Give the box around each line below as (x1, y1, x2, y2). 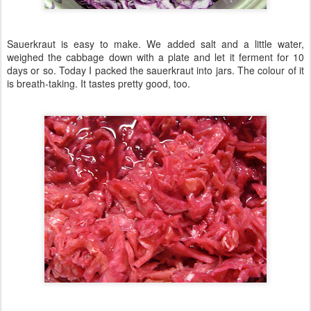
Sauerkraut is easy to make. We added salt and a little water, (7, 37, 304, 51)
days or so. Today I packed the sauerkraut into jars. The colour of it (7, 63, 304, 77)
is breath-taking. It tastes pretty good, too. (7, 76, 190, 90)
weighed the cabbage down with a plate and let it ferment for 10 (7, 50, 304, 64)
